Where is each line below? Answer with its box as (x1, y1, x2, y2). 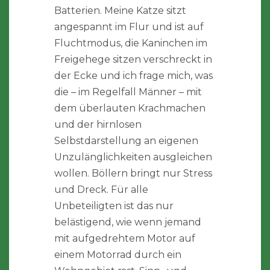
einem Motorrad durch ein (54, 249, 181, 261)
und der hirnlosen (54, 119, 142, 131)
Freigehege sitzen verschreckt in (54, 54, 212, 66)
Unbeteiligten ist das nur (54, 200, 174, 212)
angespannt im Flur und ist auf (54, 21, 204, 33)
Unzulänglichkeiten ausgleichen (54, 151, 212, 163)
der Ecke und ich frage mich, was (54, 70, 213, 82)
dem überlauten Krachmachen (54, 102, 206, 115)
